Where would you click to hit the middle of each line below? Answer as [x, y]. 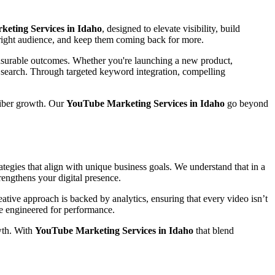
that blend [214, 230]
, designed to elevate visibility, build [171, 28]
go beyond [246, 103]
